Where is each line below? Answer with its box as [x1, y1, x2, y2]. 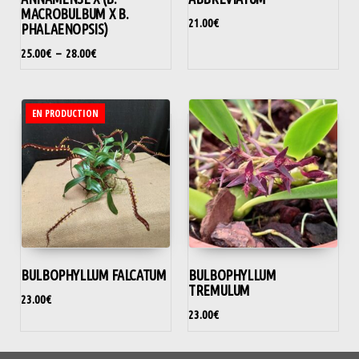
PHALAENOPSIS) [21, 20, 108, 37]
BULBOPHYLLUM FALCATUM [21, 267, 167, 284]
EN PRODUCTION [32, 107, 99, 121]
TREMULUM [188, 282, 251, 299]
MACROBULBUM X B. [21, 5, 129, 22]
